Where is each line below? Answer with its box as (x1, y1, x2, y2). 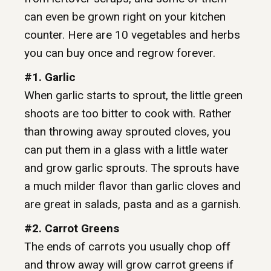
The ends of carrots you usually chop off (24, 239, 230, 253)
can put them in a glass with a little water (24, 142, 229, 157)
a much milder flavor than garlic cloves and (24, 178, 241, 193)
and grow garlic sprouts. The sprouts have (24, 160, 239, 175)
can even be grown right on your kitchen (24, 9, 226, 24)
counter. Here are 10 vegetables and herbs (24, 27, 240, 42)
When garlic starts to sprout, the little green (24, 88, 243, 102)
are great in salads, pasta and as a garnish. (24, 197, 241, 211)
